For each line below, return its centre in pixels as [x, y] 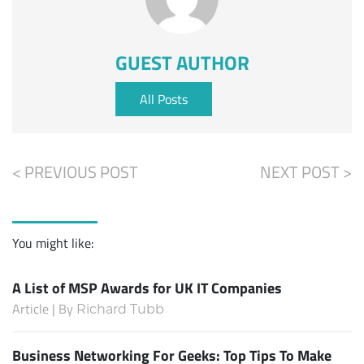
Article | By [44, 308]
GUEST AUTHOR [182, 61]
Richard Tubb [120, 309]
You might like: [53, 243]
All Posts [163, 99]
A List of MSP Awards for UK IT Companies [147, 287]
